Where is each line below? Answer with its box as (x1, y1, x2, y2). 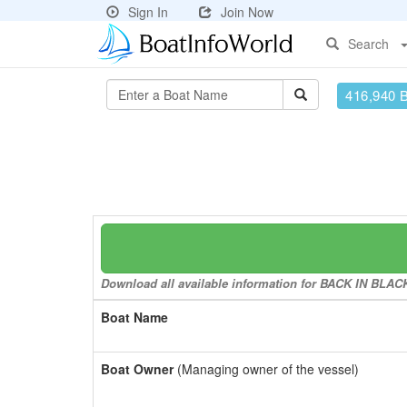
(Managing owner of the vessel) (174, 360, 359, 378)
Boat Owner (101, 360, 174, 378)
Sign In (128, 3, 168, 21)
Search (348, 35, 389, 53)
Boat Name (101, 308, 168, 326)
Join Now (221, 3, 273, 21)
